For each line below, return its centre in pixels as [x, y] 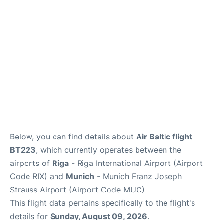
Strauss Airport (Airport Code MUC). [78, 190]
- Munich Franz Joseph [138, 177]
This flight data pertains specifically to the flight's [102, 203]
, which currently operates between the [109, 150]
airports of [31, 163]
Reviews [21, 29]
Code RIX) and [38, 177]
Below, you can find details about [73, 137]
